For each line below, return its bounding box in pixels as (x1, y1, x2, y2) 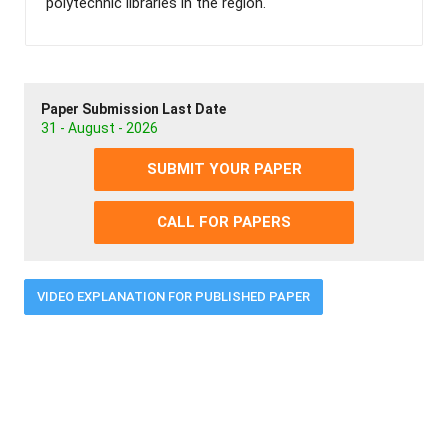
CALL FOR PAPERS (157, 212, 291, 231)
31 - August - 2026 (41, 119, 158, 136)
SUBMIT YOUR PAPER (146, 159, 302, 178)
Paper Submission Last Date (41, 100, 226, 117)
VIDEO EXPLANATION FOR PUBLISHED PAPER (37, 288, 310, 304)
